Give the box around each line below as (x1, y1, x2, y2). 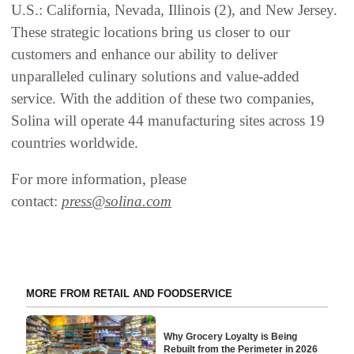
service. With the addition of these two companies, (11, 89, 314, 107)
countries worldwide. (11, 134, 138, 151)
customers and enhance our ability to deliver (11, 45, 277, 62)
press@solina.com (62, 192, 171, 209)
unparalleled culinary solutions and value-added (11, 67, 299, 85)
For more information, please (11, 170, 186, 187)
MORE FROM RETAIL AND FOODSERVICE (25, 287, 232, 299)
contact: (11, 192, 62, 209)
